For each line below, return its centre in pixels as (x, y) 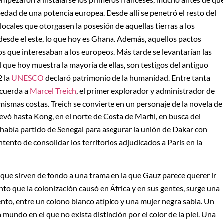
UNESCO (28, 77)
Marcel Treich (53, 90)
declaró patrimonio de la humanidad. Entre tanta (127, 77)
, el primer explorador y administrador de (145, 90)
